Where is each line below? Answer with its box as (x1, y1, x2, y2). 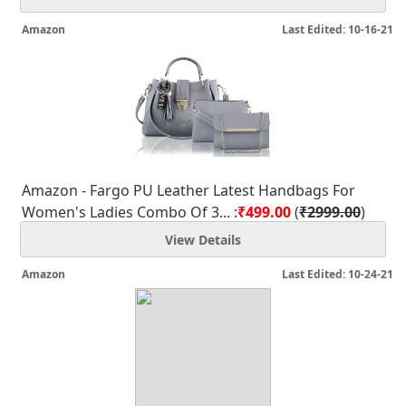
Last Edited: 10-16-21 (282, 22, 393, 37)
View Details (165, 231, 241, 248)
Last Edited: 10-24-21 (282, 266, 393, 282)
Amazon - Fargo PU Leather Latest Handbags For (22, 180, 355, 200)
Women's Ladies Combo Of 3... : (22, 202, 237, 222)
